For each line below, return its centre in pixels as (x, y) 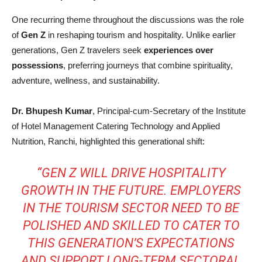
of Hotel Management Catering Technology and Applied (116, 126)
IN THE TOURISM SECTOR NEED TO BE (131, 208)
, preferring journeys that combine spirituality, (148, 65)
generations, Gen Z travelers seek (78, 50)
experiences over (179, 50)
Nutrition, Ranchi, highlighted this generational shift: (108, 142)
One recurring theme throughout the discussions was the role (128, 20)
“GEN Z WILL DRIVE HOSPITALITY (131, 173)
